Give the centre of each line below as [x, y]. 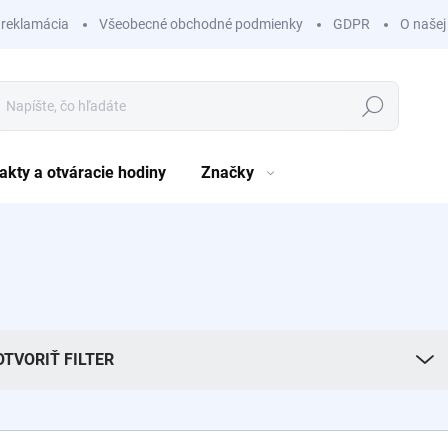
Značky [227, 172]
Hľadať [373, 106]
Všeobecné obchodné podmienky [201, 24]
